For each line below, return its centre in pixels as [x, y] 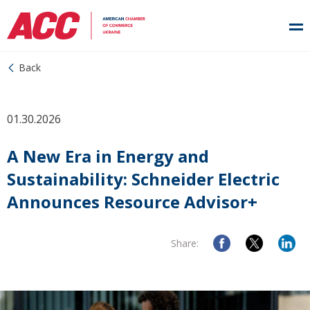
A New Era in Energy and [108, 156]
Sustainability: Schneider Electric [143, 179]
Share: [185, 243]
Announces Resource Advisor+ [132, 202]
